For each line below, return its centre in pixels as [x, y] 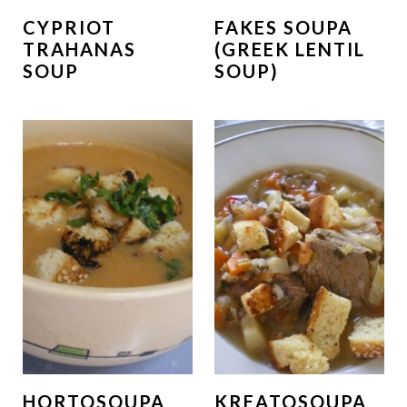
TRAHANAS [79, 49]
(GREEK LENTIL [290, 49]
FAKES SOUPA [283, 27]
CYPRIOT [69, 27]
